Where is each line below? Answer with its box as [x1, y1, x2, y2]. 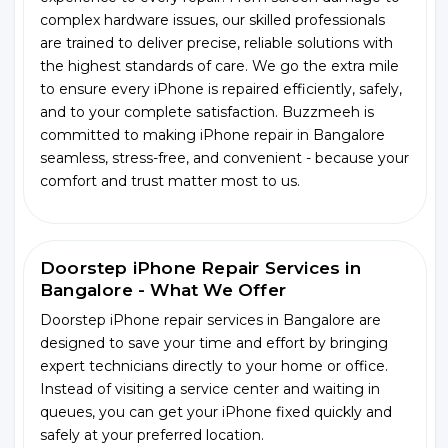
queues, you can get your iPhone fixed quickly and [40, 403, 392, 421]
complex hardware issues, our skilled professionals [40, 11, 385, 29]
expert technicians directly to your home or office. [40, 357, 388, 375]
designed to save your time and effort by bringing [40, 334, 388, 352]
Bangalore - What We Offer [40, 280, 286, 300]
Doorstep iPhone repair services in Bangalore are [40, 311, 381, 329]
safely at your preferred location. [40, 426, 264, 444]
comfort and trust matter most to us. [40, 172, 300, 190]
